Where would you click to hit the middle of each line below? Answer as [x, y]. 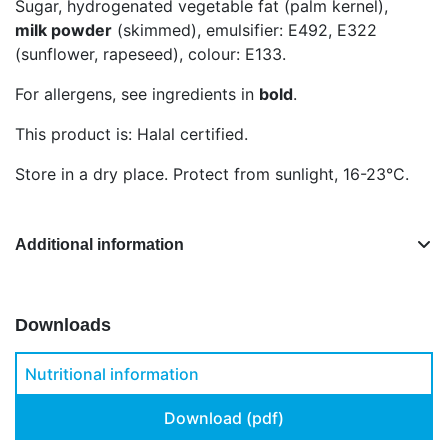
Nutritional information [112, 373]
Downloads [63, 324]
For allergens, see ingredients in [137, 93]
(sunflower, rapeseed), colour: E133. [150, 53]
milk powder [63, 29]
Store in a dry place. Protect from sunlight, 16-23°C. [212, 173]
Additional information [99, 244]
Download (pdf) [224, 417]
